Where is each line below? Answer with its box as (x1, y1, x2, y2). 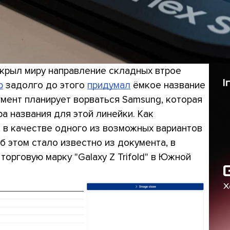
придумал (87, 79, 131, 91)
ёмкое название (130, 79, 206, 91)
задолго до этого (3, 79, 88, 91)
